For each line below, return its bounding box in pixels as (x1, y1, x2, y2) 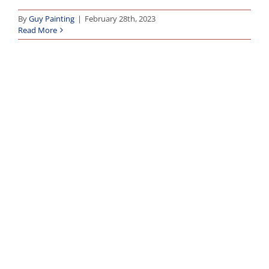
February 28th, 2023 (85, 13, 156, 24)
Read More (18, 24, 57, 35)
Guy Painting (29, 13, 74, 24)
